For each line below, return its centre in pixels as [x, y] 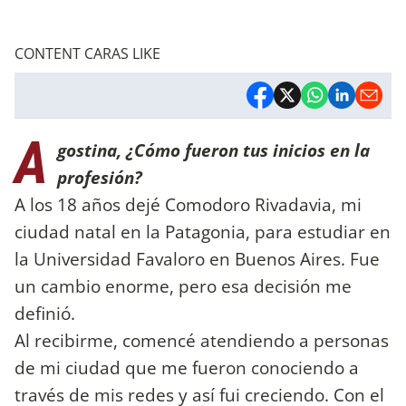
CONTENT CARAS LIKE [87, 53]
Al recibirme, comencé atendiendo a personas [202, 340]
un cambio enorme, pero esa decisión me [183, 285]
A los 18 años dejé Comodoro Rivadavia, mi [188, 204]
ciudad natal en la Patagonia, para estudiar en [203, 231]
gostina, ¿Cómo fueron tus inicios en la [213, 150]
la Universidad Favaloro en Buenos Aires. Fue [197, 258]
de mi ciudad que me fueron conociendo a [187, 367]
